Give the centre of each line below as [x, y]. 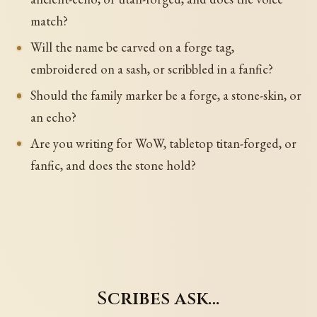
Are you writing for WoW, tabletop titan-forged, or [163, 144]
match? [49, 21]
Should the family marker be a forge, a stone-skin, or [166, 96]
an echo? [53, 117]
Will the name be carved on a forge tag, [132, 47]
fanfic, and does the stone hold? [113, 166]
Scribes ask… [158, 299]
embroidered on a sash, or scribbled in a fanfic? [151, 69]
